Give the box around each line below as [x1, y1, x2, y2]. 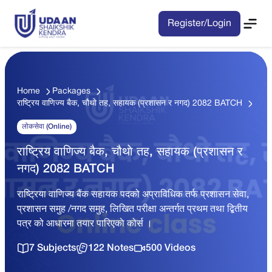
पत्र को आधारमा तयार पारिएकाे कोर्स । [17, 220, 152, 229]
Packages [52, 87, 90, 96]
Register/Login [168, 19, 231, 28]
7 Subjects [29, 243, 76, 253]
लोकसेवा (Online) [22, 123, 72, 131]
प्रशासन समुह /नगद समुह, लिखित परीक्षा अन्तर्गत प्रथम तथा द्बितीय [17, 205, 248, 214]
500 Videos [146, 243, 195, 253]
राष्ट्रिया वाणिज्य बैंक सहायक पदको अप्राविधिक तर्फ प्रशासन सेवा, [17, 191, 249, 200]
